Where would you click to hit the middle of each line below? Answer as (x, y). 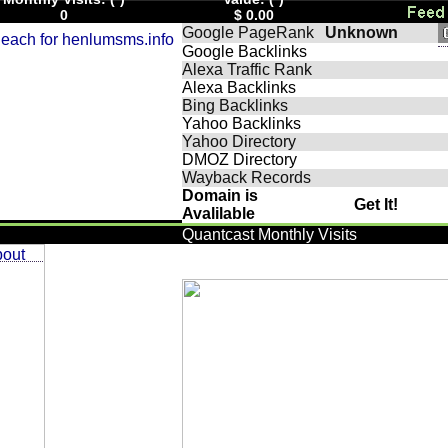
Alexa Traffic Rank (247, 69)
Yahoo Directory (239, 141)
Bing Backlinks (235, 105)
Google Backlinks (244, 51)
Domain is (220, 195)
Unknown (361, 32)
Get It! (376, 204)
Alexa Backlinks (239, 87)
